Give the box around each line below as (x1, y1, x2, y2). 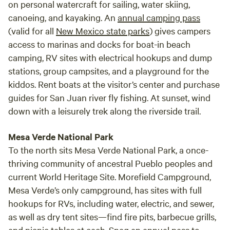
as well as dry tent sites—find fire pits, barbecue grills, (8, 210, 216, 222)
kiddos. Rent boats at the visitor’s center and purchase (8, 78, 220, 90)
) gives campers (149, 25, 210, 36)
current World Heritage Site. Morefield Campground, (8, 170, 211, 182)
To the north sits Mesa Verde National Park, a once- (8, 144, 208, 156)
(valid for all (8, 25, 56, 36)
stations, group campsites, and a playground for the (8, 65, 209, 76)
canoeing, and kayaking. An (8, 11, 118, 23)
